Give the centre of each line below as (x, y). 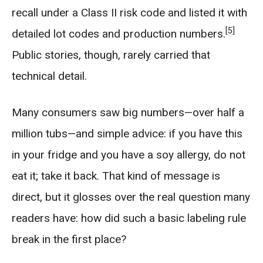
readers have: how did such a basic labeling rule (129, 218)
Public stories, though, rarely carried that (111, 55)
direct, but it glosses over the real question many (131, 197)
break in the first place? (69, 239)
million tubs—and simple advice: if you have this (127, 134)
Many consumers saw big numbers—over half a (128, 112)
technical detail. (49, 76)
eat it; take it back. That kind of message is (116, 176)
